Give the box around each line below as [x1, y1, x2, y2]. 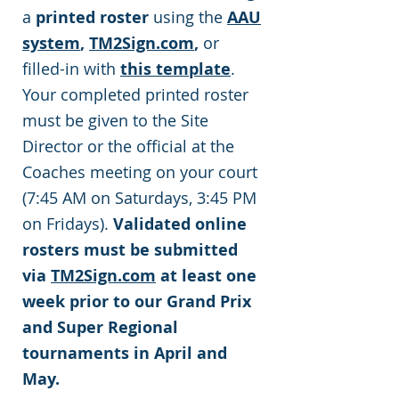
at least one [156, 265, 256, 287]
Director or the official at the [22, 135, 234, 157]
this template [120, 58, 231, 80]
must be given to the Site [22, 110, 208, 131]
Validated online [113, 213, 247, 235]
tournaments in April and [22, 342, 227, 364]
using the [149, 6, 227, 28]
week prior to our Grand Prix [22, 290, 251, 313]
